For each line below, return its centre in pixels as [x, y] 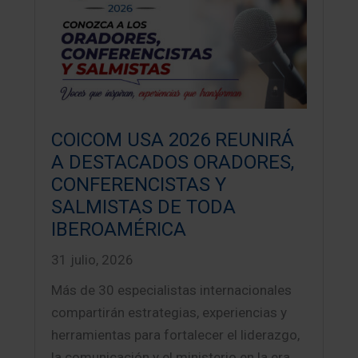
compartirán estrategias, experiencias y [169, 313]
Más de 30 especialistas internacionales [172, 290]
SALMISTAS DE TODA [144, 207]
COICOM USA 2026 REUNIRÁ [173, 140]
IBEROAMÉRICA [119, 230]
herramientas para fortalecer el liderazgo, [176, 335]
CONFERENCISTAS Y [139, 185]
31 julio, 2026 [93, 260]
